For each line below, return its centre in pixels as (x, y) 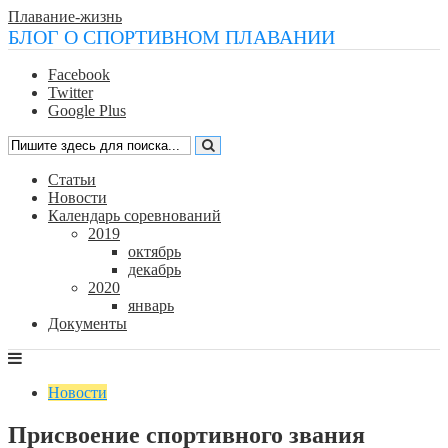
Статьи (72, 179)
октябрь (154, 251)
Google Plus (87, 110)
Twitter (70, 92)
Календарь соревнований (134, 215)
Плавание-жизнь (65, 16)
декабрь (154, 269)
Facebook (79, 74)
